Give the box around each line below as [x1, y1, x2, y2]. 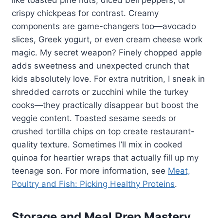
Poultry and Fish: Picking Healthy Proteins [12, 179, 175, 189]
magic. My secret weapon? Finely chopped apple [12, 47, 202, 57]
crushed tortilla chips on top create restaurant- [12, 126, 195, 136]
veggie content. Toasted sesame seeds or [12, 113, 176, 123]
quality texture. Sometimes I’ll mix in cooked [12, 139, 182, 149]
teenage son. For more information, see [12, 165, 168, 176]
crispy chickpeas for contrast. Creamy [12, 8, 159, 18]
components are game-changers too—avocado [12, 21, 196, 31]
